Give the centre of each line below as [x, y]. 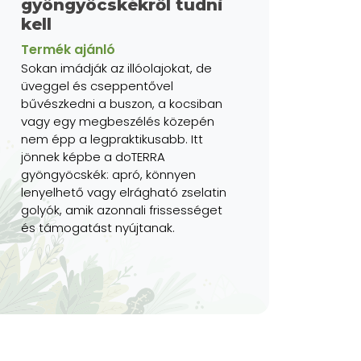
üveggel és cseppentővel [97, 85]
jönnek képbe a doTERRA [93, 156]
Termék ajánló [68, 49]
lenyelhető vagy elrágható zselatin [124, 192]
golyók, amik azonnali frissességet [122, 210]
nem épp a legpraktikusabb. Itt [112, 139]
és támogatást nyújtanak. [98, 227]
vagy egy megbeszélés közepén [118, 121]
